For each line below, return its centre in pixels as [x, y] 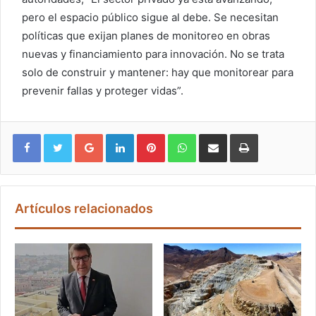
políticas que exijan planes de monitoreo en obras [146, 35]
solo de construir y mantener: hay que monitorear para [158, 72]
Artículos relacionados [84, 208]
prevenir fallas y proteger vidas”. [103, 90]
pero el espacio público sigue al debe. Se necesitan [150, 17]
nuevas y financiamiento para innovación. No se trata [153, 54]
